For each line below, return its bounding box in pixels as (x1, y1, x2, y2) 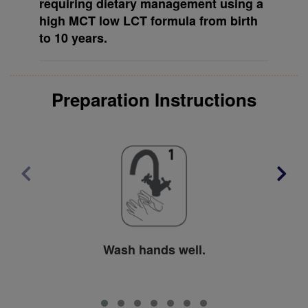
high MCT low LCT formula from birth (38, 11, 258, 30)
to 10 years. (38, 28, 107, 47)
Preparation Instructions (51, 86, 256, 112)
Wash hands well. (102, 240, 206, 258)
